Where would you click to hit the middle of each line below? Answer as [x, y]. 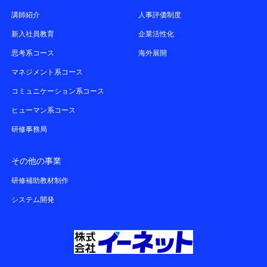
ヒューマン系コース [44, 111]
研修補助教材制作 [40, 181]
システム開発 [33, 200]
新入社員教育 [33, 34]
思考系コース [33, 53]
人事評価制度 [160, 15]
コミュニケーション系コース [58, 91]
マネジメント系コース [47, 72]
